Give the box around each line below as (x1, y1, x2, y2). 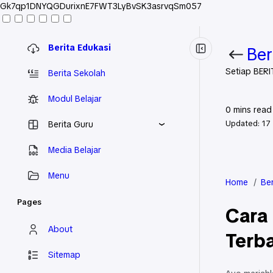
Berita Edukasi (48, 41, 111, 53)
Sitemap (48, 249, 80, 260)
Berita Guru (48, 118, 93, 130)
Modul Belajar (48, 93, 102, 104)
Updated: (225, 118, 262, 129)
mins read (231, 104, 272, 115)
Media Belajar (48, 144, 101, 155)
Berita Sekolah (48, 67, 105, 79)
